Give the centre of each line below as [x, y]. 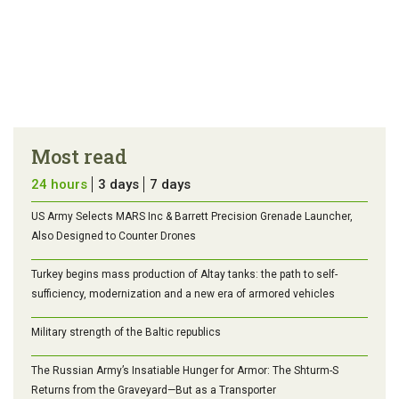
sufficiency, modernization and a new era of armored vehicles [183, 293]
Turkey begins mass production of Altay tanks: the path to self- [184, 274]
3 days [118, 184]
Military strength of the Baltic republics [126, 332]
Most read [79, 156]
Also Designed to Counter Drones [114, 236]
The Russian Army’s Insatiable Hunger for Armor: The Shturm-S [185, 370]
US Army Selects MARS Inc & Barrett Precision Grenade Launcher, [192, 216]
